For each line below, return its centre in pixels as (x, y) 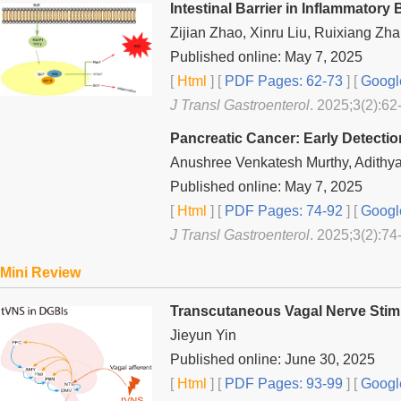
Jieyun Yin (203, 335)
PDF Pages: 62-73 (282, 81)
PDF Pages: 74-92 (282, 210)
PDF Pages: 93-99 (282, 383)
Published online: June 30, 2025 (273, 359)
